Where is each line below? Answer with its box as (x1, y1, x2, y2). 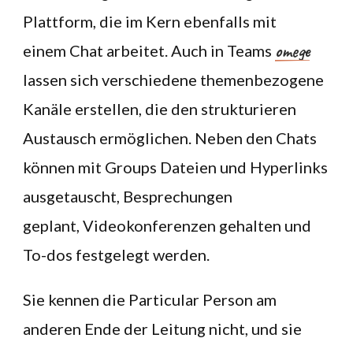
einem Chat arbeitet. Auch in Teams (23, 41, 275, 60)
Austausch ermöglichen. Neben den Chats (23, 128, 317, 147)
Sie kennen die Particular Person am (23, 290, 277, 309)
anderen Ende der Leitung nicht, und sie (23, 319, 302, 338)
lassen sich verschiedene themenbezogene (23, 70, 324, 89)
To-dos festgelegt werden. (23, 245, 210, 264)
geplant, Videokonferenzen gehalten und (23, 216, 311, 235)
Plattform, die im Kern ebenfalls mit (23, 12, 277, 31)
